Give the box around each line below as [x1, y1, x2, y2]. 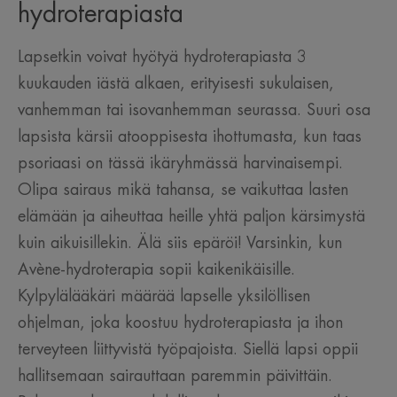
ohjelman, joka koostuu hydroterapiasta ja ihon [18, 315, 343, 331]
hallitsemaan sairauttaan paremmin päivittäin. [18, 368, 332, 385]
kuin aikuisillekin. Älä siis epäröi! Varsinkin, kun [18, 235, 342, 252]
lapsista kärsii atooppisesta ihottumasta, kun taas [18, 128, 362, 145]
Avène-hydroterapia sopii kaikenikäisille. [18, 261, 295, 278]
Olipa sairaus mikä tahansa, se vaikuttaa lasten [18, 182, 348, 198]
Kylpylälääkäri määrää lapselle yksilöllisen [18, 288, 310, 305]
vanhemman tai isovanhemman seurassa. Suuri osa [18, 102, 370, 119]
